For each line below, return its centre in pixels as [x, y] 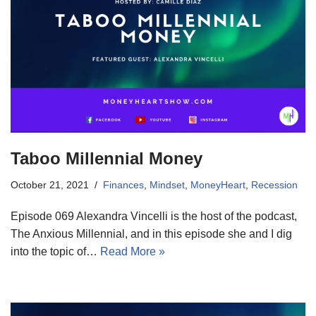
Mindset [167, 185]
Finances [123, 185]
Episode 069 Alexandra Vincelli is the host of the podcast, [154, 217]
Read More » [133, 252]
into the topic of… [55, 252]
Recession [274, 185]
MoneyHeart [218, 185]
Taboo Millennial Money [107, 159]
